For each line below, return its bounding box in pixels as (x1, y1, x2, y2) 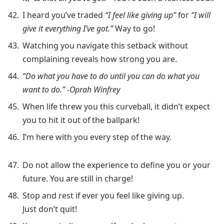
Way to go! (113, 23, 155, 34)
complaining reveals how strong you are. (22, 53, 177, 65)
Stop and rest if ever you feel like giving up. (22, 190, 184, 201)
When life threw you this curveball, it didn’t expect (22, 101, 210, 112)
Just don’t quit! (22, 203, 77, 215)
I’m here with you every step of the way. (22, 131, 171, 143)
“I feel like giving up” (103, 9, 176, 21)
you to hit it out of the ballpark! (22, 114, 139, 126)
